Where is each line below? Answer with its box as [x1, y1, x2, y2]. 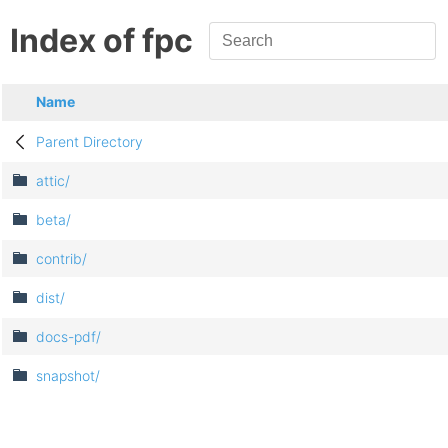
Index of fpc [10, 21, 193, 61]
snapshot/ [36, 367, 100, 385]
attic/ [36, 172, 70, 190]
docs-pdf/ [36, 328, 101, 346]
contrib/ [36, 250, 87, 268]
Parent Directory [36, 133, 143, 151]
